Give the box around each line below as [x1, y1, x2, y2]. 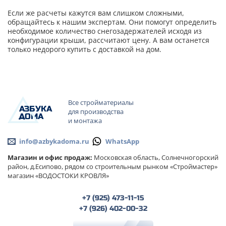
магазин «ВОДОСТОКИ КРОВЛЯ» [8, 171, 109, 181]
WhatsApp [105, 137, 139, 146]
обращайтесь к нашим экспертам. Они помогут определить [8, 17, 216, 27]
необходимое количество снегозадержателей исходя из [8, 26, 202, 36]
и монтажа [68, 116, 102, 125]
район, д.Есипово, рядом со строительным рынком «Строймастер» [8, 162, 217, 172]
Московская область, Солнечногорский [92, 153, 218, 162]
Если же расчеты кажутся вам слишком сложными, [8, 8, 184, 18]
